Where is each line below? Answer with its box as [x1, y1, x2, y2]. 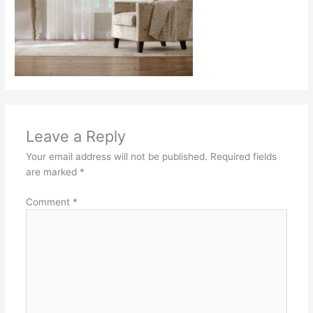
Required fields [210, 151, 277, 163]
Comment [25, 196, 73, 208]
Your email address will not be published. [25, 151, 208, 163]
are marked [25, 166, 80, 178]
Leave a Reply [25, 127, 126, 146]
